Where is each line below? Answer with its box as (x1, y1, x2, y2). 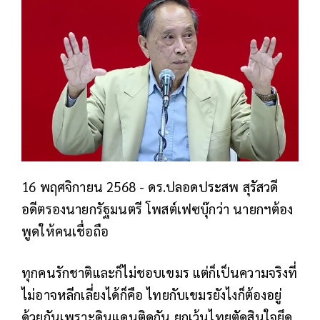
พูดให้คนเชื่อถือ (21, 221, 109, 239)
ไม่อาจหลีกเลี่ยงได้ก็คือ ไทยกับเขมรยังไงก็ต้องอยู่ (21, 285, 282, 303)
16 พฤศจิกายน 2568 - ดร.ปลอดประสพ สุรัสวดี (21, 177, 279, 195)
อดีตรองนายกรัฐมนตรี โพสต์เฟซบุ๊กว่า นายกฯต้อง (21, 199, 294, 217)
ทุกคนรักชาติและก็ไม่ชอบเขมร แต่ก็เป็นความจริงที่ (21, 263, 298, 281)
